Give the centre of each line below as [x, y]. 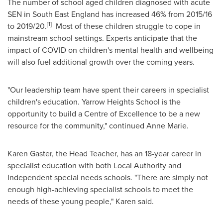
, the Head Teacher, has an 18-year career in [127, 154]
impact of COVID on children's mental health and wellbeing [111, 50]
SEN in [20, 14]
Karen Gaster [30, 154]
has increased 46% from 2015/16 [156, 14]
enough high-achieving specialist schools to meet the [100, 189]
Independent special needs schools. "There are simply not [108, 177]
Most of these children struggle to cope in [126, 26]
